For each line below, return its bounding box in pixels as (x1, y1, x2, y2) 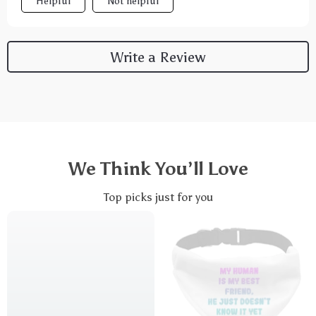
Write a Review (111, 48, 205, 66)
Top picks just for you (103, 190, 213, 204)
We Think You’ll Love (68, 157, 248, 180)
